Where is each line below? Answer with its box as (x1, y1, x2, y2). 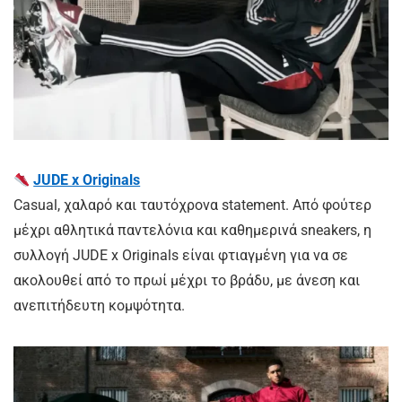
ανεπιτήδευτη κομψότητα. (13, 297, 185, 315)
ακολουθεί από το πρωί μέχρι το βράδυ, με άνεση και (13, 272, 360, 290)
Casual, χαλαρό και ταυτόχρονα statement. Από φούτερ (13, 197, 371, 214)
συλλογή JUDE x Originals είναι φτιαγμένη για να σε (13, 247, 348, 265)
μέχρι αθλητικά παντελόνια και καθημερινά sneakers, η (13, 222, 371, 240)
